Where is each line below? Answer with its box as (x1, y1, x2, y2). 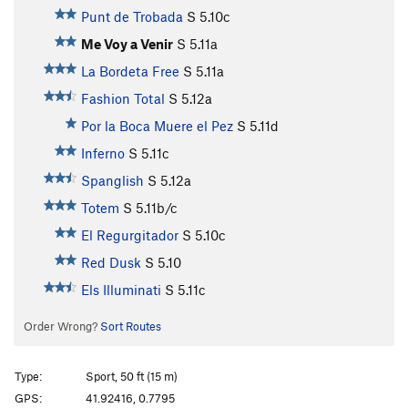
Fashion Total (80, 90, 165, 107)
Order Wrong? (23, 319, 100, 334)
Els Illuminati (80, 281, 161, 299)
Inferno (80, 145, 125, 162)
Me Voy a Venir (80, 36, 173, 53)
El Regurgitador (80, 227, 178, 244)
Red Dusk (80, 254, 141, 271)
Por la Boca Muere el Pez (80, 117, 233, 135)
